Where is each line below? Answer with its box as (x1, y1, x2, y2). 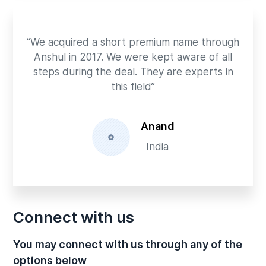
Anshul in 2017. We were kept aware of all (34, 50, 232, 63)
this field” (111, 80, 155, 93)
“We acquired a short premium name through (27, 36, 239, 48)
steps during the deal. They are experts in (33, 65, 233, 78)
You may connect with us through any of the (13, 237, 243, 251)
